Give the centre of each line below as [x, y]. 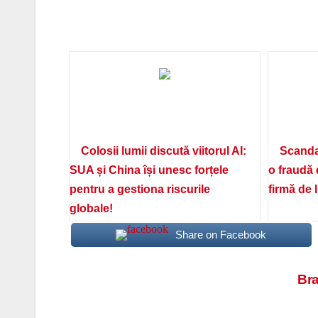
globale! [91, 209]
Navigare [107, 284]
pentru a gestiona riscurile [139, 190]
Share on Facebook [221, 235]
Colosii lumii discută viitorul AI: [163, 151]
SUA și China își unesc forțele [149, 170]
